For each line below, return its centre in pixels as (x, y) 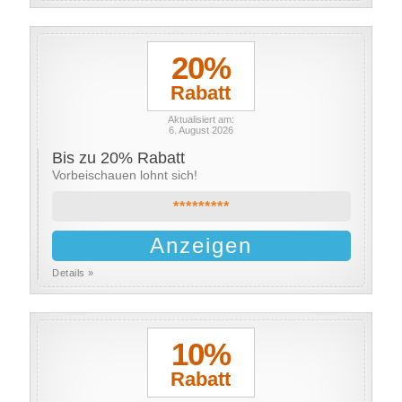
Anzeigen (201, 245)
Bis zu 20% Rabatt (119, 158)
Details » (73, 273)
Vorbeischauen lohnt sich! (125, 175)
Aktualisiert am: (201, 119)
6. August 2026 (201, 130)
